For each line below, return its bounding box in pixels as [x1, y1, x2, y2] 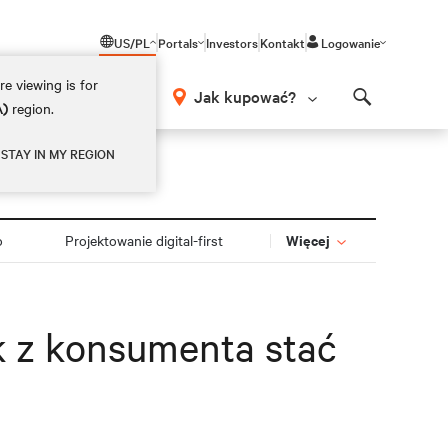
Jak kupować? [194, 85, 296, 107]
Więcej [285, 229, 333, 250]
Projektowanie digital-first [65, 230, 224, 250]
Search [361, 105, 413, 124]
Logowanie [321, 33, 380, 51]
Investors [206, 33, 258, 51]
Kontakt [260, 33, 305, 51]
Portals [158, 33, 198, 51]
